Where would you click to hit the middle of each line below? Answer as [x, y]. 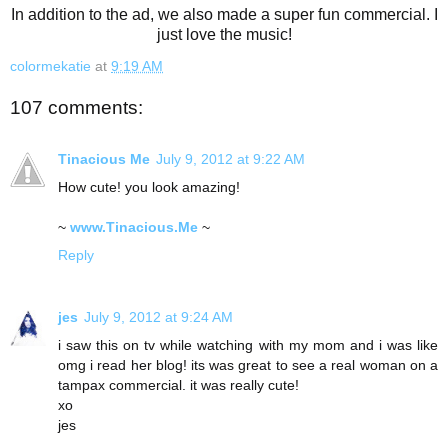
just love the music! [224, 35]
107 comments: [76, 107]
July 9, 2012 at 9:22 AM [230, 159]
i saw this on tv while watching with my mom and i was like [248, 345]
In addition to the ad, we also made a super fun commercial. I [224, 15]
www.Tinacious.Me [136, 227]
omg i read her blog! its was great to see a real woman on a [248, 365]
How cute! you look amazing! [149, 187]
